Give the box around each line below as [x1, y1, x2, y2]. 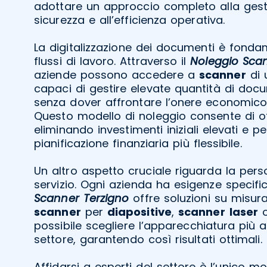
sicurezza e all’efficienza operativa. [34, 12, 225, 27]
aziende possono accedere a [34, 67, 199, 82]
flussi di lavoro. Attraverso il [34, 53, 191, 69]
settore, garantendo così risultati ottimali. [34, 231, 262, 247]
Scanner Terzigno [34, 190, 129, 206]
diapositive [107, 204, 172, 219]
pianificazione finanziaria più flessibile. [34, 135, 242, 151]
